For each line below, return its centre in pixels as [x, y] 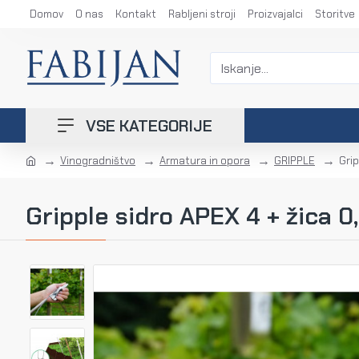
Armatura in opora [205, 160]
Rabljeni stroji [202, 14]
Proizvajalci [275, 14]
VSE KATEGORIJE [149, 125]
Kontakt [136, 14]
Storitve [335, 14]
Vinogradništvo [98, 160]
